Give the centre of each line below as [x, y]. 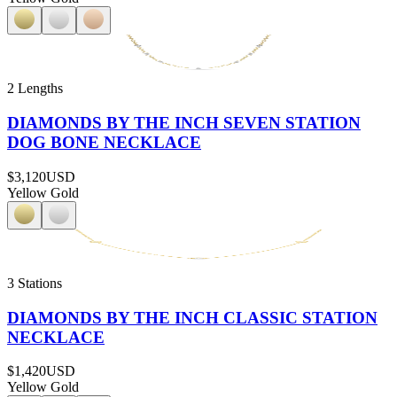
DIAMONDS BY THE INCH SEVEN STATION [184, 123]
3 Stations [35, 283]
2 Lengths [35, 89]
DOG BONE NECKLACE [104, 143]
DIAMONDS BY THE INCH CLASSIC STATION [192, 317]
